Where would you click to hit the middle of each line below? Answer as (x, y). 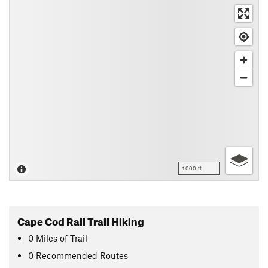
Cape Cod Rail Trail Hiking (81, 220)
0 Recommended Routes (78, 255)
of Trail (74, 238)
